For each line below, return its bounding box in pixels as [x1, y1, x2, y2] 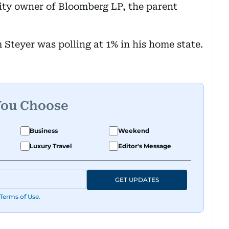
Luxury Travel [30, 142, 72, 150]
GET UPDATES [115, 175, 159, 184]
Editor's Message [118, 142, 171, 150]
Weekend [118, 126, 149, 134]
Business [30, 126, 58, 134]
